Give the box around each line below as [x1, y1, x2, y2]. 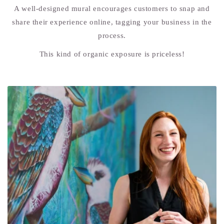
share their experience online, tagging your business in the [12, 18, 212, 26]
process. [98, 31, 126, 40]
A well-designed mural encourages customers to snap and [14, 4, 210, 13]
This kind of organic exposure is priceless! [39, 50, 185, 58]
